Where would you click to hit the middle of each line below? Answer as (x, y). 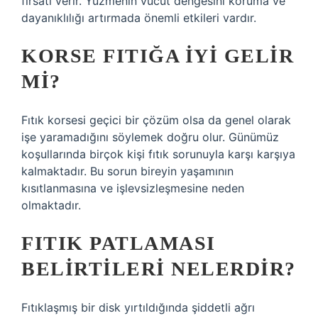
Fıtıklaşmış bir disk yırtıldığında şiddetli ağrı (138, 307)
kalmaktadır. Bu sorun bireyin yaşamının (127, 171)
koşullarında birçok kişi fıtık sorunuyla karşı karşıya (158, 154)
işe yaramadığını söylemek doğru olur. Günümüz (150, 137)
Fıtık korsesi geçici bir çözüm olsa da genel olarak (156, 120)
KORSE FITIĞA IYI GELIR (158, 56)
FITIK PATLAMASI (119, 243)
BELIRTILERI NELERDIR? (159, 269)
